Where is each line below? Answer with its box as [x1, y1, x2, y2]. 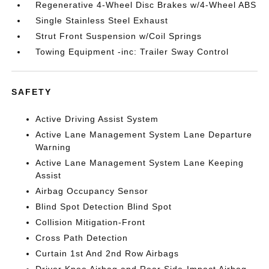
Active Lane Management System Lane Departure [35, 130, 253, 139]
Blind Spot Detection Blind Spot [35, 202, 172, 211]
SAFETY [11, 87, 52, 97]
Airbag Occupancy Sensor [35, 186, 149, 196]
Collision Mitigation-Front [35, 217, 146, 227]
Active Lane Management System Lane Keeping [35, 158, 244, 168]
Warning [35, 142, 71, 152]
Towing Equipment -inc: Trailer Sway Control [35, 47, 229, 56]
